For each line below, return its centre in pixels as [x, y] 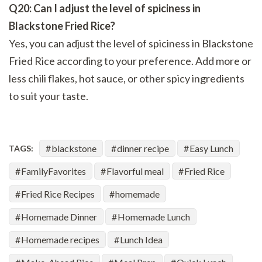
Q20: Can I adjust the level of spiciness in [105, 8]
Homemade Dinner [59, 217]
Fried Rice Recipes [58, 194]
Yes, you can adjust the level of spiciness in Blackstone [131, 44]
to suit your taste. [49, 96]
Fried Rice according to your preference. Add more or [130, 61]
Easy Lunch [211, 149]
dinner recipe [143, 149]
